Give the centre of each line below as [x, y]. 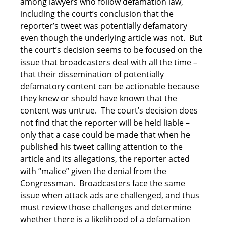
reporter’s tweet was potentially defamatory [104, 26]
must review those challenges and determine [106, 208]
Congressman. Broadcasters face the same [103, 183]
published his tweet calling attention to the [101, 147]
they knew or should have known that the [99, 99]
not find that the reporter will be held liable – [105, 123]
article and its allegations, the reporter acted [105, 159]
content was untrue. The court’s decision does [109, 111]
